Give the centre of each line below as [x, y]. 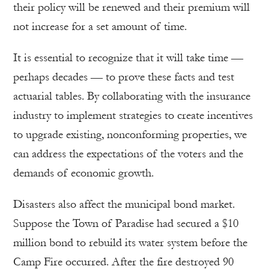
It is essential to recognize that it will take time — [128, 57]
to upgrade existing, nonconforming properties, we [130, 134]
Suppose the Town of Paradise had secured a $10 [126, 223]
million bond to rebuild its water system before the [130, 242]
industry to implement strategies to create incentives [133, 115]
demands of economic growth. [83, 173]
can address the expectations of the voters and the [128, 153]
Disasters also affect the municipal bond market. [124, 204]
